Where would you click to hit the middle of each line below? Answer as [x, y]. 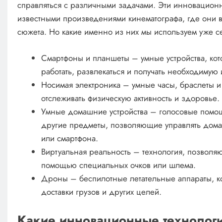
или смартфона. [70, 138]
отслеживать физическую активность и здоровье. [131, 98]
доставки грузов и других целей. [102, 192]
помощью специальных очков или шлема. [119, 165]
